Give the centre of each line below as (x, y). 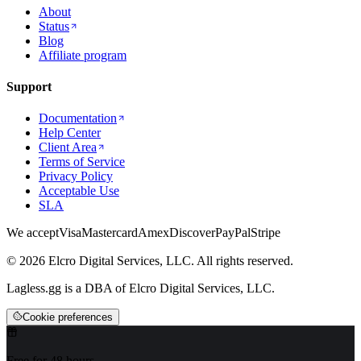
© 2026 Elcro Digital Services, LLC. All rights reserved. (150, 261)
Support (29, 87)
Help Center (70, 133)
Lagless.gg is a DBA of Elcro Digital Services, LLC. (141, 288)
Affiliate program (83, 55)
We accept (33, 233)
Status (54, 26)
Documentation (78, 118)
